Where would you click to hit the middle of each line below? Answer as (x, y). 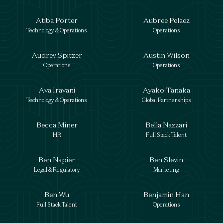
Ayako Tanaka (166, 90)
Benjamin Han (166, 194)
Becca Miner (57, 125)
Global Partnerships (166, 100)
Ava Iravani (57, 90)
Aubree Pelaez (166, 20)
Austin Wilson (166, 55)
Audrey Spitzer (57, 55)
